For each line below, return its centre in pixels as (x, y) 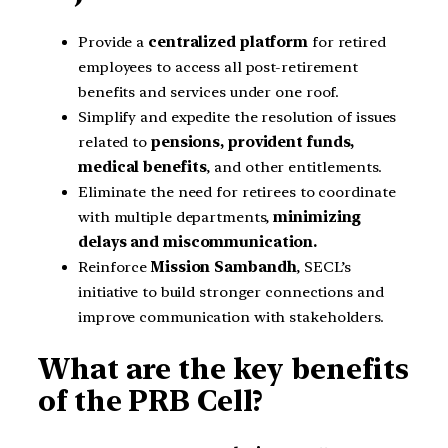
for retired (347, 41)
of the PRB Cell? (151, 401)
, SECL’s (323, 266)
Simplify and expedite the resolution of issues (237, 116)
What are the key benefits (223, 369)
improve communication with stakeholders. (231, 316)
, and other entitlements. (294, 166)
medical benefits (142, 166)
